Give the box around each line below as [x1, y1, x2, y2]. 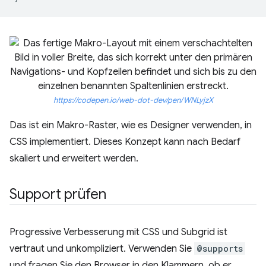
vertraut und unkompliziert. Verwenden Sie [9, 243, 194, 255]
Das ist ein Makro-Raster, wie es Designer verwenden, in [9, 119, 252, 131]
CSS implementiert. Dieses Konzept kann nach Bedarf [9, 136, 240, 148]
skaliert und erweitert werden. [9, 153, 138, 164]
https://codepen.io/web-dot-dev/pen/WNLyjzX [53, 96, 213, 105]
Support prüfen [9, 185, 106, 203]
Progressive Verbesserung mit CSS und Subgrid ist [9, 226, 227, 238]
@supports [197, 243, 243, 254]
